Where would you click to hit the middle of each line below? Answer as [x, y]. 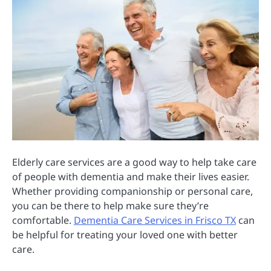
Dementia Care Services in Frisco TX [155, 220]
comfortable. [43, 220]
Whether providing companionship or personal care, [132, 191]
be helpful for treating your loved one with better [125, 234]
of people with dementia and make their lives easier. [131, 176]
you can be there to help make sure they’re [110, 205]
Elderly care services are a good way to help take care [134, 162]
